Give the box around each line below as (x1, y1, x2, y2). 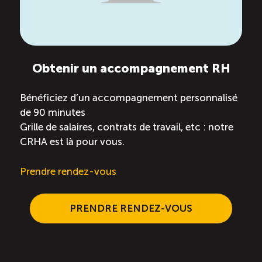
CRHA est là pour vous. (20, 136, 125, 148)
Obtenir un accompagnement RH (32, 60, 230, 76)
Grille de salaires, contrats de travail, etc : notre (20, 121, 233, 133)
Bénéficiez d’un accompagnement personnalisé (20, 92, 237, 104)
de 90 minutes (20, 106, 85, 119)
